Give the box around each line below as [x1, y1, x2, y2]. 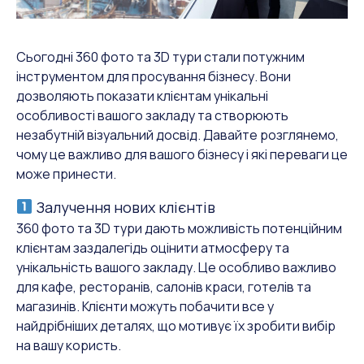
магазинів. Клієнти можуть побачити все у [16, 297, 274, 315]
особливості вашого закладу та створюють [16, 106, 288, 124]
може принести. [16, 164, 116, 183]
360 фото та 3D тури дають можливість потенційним [16, 219, 342, 237]
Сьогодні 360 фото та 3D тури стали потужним [16, 47, 305, 66]
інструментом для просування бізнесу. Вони [16, 67, 291, 85]
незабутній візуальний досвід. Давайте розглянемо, [16, 125, 339, 144]
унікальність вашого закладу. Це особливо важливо [16, 258, 336, 276]
